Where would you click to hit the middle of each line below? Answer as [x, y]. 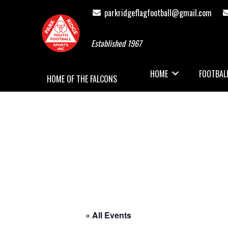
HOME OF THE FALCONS [82, 79]
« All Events [108, 215]
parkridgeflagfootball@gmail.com [158, 13]
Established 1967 [116, 43]
